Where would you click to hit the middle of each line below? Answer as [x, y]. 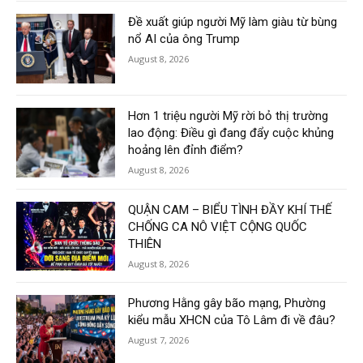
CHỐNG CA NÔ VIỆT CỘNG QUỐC [218, 226]
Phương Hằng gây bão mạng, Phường [227, 303]
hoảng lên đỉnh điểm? [186, 149]
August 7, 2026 [159, 340]
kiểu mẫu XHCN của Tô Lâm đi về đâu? [232, 320]
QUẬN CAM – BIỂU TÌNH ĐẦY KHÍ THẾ [231, 209]
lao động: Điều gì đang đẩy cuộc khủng [231, 132]
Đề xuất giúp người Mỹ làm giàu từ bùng [233, 22]
